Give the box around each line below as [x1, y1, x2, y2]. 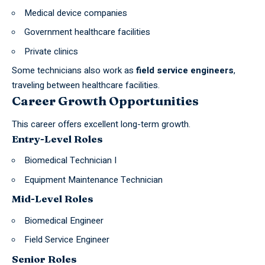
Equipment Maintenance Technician [24, 173, 163, 186]
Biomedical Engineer [24, 214, 104, 227]
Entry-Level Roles [12, 132, 103, 145]
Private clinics [24, 44, 78, 58]
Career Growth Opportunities [12, 93, 199, 109]
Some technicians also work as [12, 64, 136, 77]
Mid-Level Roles [12, 192, 93, 205]
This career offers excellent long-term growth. [12, 117, 190, 131]
